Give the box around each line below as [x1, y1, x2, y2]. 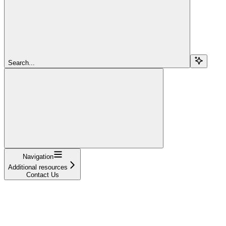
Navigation [22, 152, 53, 160]
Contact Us [26, 171, 59, 179]
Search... [8, 59, 35, 67]
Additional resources [8, 163, 68, 171]
